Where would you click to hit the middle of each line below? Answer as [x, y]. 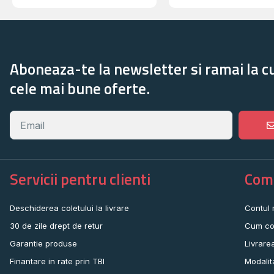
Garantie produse [43, 244]
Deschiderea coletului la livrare [69, 208]
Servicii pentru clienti [80, 180]
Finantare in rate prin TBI [57, 261]
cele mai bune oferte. [80, 89]
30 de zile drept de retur [56, 226]
